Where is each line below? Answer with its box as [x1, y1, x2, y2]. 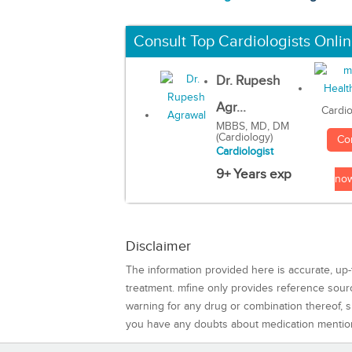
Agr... [215, 100, 246, 116]
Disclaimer [126, 238, 191, 255]
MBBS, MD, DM [215, 120, 289, 134]
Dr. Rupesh [215, 73, 280, 90]
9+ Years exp [215, 167, 291, 183]
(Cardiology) [215, 131, 273, 145]
